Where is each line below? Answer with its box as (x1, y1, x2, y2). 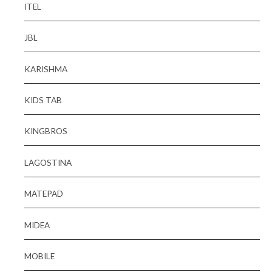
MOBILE (24, 251, 55, 262)
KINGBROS (24, 126, 67, 137)
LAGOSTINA (24, 157, 72, 168)
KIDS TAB (24, 94, 62, 105)
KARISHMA (24, 63, 67, 74)
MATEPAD (24, 188, 63, 199)
